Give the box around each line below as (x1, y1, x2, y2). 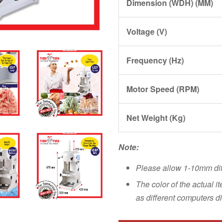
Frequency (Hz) (126, 55, 184, 66)
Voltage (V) (126, 26, 167, 37)
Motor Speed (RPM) (126, 83, 199, 95)
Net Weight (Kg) (126, 112, 185, 123)
